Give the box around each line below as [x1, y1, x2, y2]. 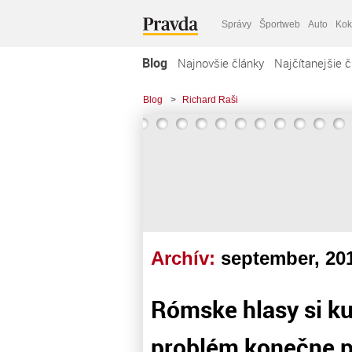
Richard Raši [182, 94, 238, 105]
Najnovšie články [178, 55, 264, 71]
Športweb [259, 18, 300, 30]
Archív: [151, 247, 221, 269]
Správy [222, 18, 251, 30]
